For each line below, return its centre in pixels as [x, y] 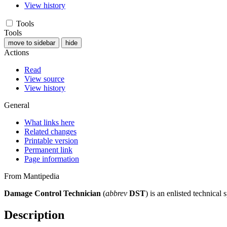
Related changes [50, 131]
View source [44, 79]
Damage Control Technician [52, 193]
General [17, 105]
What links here [49, 122]
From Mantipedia [32, 176]
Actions [16, 52]
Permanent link [48, 149]
